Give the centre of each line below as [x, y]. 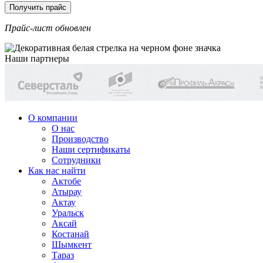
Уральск [68, 213]
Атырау [67, 191]
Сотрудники [76, 160]
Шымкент [72, 244]
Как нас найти [57, 170]
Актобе [66, 181]
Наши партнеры [37, 58]
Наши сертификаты [91, 149]
